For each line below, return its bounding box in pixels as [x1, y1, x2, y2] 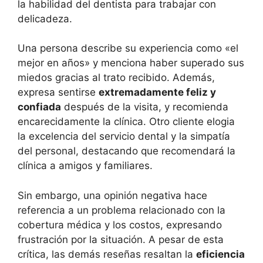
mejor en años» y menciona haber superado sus [18, 57, 244, 69]
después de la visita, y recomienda [61, 101, 228, 113]
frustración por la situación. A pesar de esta [18, 233, 224, 245]
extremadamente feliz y [99, 86, 216, 99]
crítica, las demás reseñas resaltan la [18, 248, 196, 260]
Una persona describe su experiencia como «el [18, 42, 238, 55]
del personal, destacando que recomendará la [18, 145, 235, 157]
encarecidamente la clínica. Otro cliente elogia [18, 116, 235, 128]
